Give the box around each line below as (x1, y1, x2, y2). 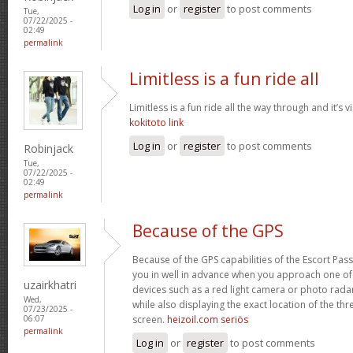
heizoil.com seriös (167, 312, 248, 326)
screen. (132, 312, 167, 326)
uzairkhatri (24, 277, 76, 292)
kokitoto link (129, 115, 184, 129)
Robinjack (24, 140, 73, 156)
